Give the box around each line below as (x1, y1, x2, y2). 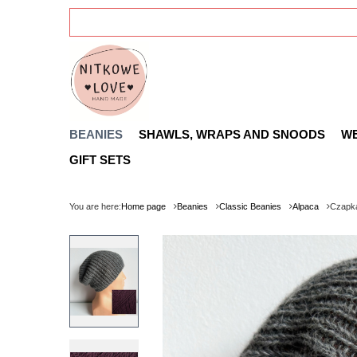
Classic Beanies (219, 202, 281, 211)
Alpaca (292, 202, 319, 211)
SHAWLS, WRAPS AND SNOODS (139, 127, 325, 141)
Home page (121, 202, 166, 211)
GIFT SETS (69, 153, 131, 167)
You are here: (69, 202, 121, 211)
